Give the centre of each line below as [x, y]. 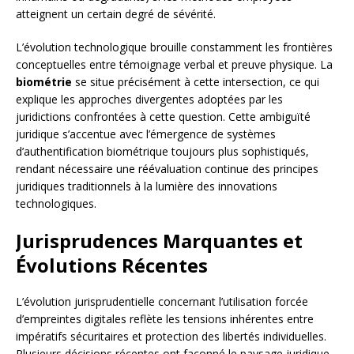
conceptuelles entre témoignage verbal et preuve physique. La [174, 65]
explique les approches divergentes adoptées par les [149, 100]
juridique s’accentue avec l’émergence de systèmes [146, 134]
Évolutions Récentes [112, 265]
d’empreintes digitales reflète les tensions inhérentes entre [165, 319]
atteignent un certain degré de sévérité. [116, 14]
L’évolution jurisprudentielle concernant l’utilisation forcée [162, 302]
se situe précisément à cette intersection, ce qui [196, 82]
